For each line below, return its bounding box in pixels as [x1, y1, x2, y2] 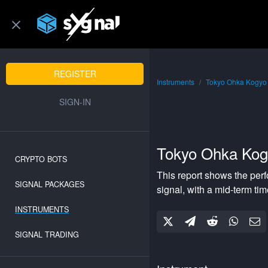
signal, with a [157, 182, 215, 196]
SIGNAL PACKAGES [15, 179, 84, 190]
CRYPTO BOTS [15, 154, 67, 165]
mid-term [215, 182, 252, 196]
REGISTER [53, 68, 96, 80]
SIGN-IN [59, 96, 91, 108]
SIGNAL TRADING [15, 229, 79, 240]
